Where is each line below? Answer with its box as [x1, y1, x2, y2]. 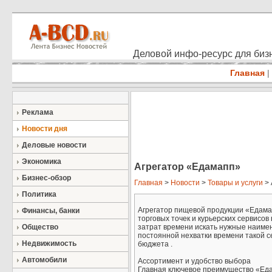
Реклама [22, 108, 53, 117]
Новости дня [22, 124, 67, 133]
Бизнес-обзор [22, 174, 71, 182]
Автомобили [22, 256, 67, 264]
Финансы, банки [22, 206, 80, 215]
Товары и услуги [208, 178, 263, 188]
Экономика [22, 157, 61, 166]
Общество [22, 223, 58, 231]
